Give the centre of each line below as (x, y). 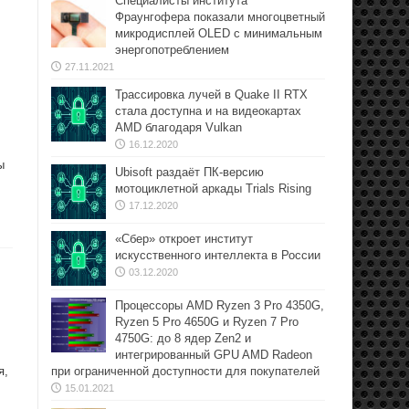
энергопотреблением (172, 50)
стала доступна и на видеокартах (208, 111)
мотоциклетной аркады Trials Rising (213, 189)
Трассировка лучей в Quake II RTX (211, 94)
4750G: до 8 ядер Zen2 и (183, 338)
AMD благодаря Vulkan (178, 127)
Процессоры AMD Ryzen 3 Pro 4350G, (220, 305)
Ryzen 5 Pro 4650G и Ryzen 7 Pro (207, 322)
